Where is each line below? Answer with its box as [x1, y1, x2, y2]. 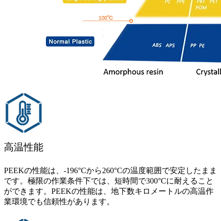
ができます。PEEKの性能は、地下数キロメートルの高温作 [4, 186, 214, 195]
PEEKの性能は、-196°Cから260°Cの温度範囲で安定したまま [4, 166, 217, 175]
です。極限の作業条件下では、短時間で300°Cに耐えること [4, 176, 214, 185]
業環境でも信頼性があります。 [4, 197, 114, 206]
